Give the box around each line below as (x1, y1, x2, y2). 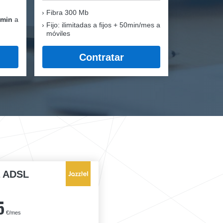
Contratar (79, 51, 124, 63)
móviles (46, 29, 70, 37)
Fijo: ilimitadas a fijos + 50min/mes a (46, 21, 160, 29)
